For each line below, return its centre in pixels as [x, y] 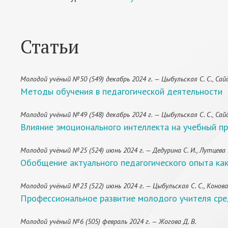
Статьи [50, 47]
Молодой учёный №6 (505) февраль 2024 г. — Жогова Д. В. [108, 221]
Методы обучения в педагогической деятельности [121, 91]
